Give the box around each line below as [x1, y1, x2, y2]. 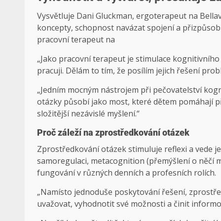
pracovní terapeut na [37, 34, 115, 45]
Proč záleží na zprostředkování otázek [37, 127, 189, 138]
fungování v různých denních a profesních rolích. [37, 167, 216, 179]
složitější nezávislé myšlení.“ [37, 108, 140, 119]
